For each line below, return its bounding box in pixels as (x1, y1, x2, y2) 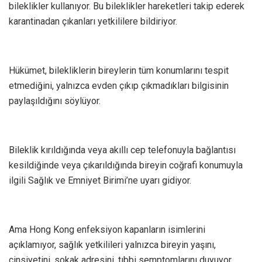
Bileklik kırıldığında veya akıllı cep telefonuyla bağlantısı (9, 144, 236, 156)
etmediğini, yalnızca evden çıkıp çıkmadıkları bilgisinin (9, 80, 229, 92)
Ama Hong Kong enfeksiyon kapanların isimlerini (9, 224, 205, 236)
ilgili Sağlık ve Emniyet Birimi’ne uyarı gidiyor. (9, 175, 191, 187)
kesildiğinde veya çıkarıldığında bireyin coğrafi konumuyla (9, 160, 243, 171)
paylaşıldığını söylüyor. (9, 95, 101, 107)
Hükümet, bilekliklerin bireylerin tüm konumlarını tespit (9, 65, 229, 77)
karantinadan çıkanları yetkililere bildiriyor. (9, 16, 177, 27)
